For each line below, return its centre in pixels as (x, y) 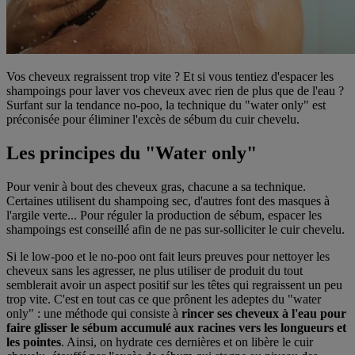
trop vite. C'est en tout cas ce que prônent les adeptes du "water (164, 299)
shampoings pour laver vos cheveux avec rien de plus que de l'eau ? (175, 90)
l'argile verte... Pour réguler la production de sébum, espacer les (164, 215)
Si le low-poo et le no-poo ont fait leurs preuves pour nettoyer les (168, 256)
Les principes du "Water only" (132, 153)
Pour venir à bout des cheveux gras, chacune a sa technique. (156, 186)
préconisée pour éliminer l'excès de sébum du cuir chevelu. (155, 119)
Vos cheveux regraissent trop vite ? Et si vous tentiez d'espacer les (170, 76)
